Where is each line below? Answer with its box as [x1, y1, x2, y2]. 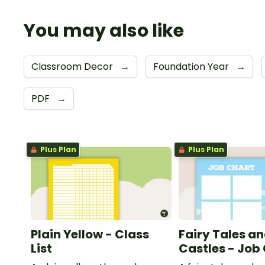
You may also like [24, 18, 184, 43]
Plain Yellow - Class [31, 226, 149, 243]
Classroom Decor [31, 59, 115, 73]
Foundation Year [153, 59, 231, 73]
